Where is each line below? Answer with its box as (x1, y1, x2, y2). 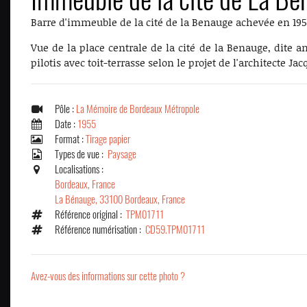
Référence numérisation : (55, 223, 145, 236)
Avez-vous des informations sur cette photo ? (31, 269, 185, 283)
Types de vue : (55, 147, 108, 161)
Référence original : (55, 208, 126, 221)
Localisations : (55, 162, 106, 176)
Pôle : (55, 102, 76, 116)
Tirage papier (86, 132, 130, 146)
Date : (55, 117, 77, 131)
